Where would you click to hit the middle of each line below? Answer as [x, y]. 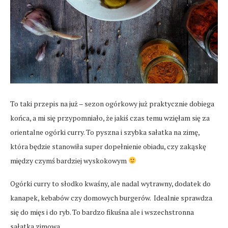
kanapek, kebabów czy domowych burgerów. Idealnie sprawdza [111, 197]
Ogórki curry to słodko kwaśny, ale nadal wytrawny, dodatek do [110, 183]
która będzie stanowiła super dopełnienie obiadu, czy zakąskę [108, 146]
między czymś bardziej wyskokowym [69, 160]
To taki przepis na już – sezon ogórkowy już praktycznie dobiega [112, 103]
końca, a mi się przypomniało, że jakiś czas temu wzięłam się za [110, 118]
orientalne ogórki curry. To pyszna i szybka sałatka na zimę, [105, 132]
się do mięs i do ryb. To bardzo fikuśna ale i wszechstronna [102, 212]
